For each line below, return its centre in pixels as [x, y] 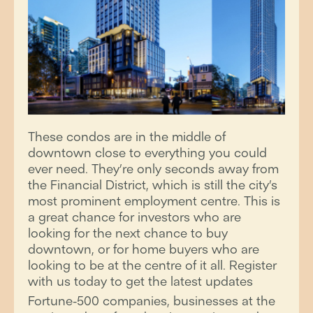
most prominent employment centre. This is [154, 201]
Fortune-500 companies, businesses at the [152, 301]
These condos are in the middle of [127, 137]
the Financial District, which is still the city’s [153, 185]
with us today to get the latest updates [140, 281]
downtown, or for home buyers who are [144, 249]
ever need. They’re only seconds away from [153, 169]
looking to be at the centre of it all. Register [152, 265]
